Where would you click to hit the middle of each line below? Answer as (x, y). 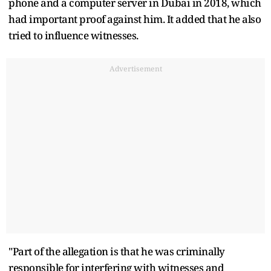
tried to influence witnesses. (73, 35)
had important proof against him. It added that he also (135, 19)
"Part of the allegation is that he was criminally (117, 251)
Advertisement (135, 68)
